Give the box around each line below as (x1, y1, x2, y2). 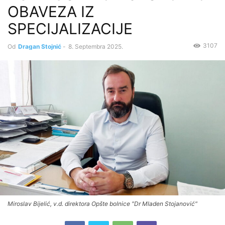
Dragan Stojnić (18, 43, 61, 50)
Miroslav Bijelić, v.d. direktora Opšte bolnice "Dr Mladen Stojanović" (8, 200, 197, 208)
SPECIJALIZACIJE (8, 20, 133, 38)
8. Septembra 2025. (68, 43, 123, 50)
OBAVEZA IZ (8, 3, 94, 21)
